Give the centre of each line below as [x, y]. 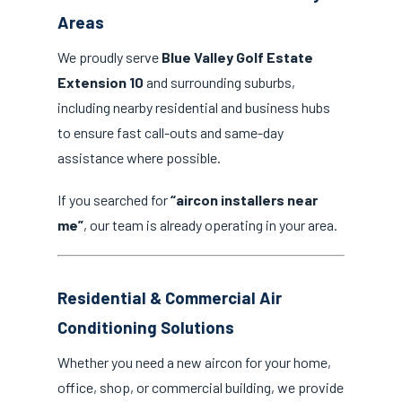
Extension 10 [100, 83]
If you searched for [114, 200]
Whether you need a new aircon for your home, [194, 362]
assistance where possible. [139, 158]
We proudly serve [109, 57]
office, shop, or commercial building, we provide [201, 387]
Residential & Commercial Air [170, 297]
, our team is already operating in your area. [210, 225]
